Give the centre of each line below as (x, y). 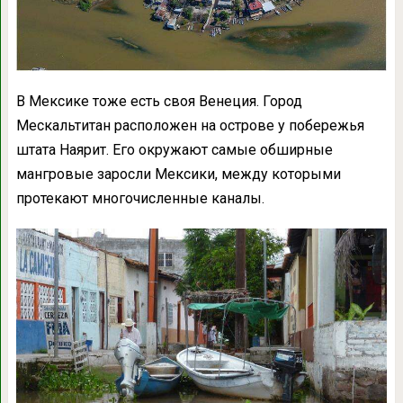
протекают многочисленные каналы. (140, 199)
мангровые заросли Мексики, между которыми (178, 175)
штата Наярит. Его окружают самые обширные (174, 150)
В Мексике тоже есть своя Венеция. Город (159, 102)
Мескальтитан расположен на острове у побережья (190, 126)
